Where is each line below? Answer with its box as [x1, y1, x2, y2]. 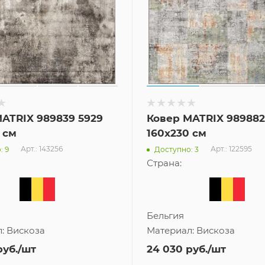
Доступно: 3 [154, 144, 199, 154]
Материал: [147, 225, 196, 237]
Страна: [147, 157, 182, 169]
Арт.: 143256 [21, 144, 63, 154]
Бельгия [147, 210, 184, 222]
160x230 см [147, 127, 206, 140]
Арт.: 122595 [211, 144, 252, 154]
